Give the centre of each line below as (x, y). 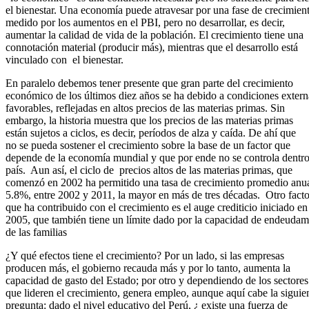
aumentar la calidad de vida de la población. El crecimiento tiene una (154, 34)
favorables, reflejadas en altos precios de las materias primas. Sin (145, 108)
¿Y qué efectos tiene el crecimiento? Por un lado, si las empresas (145, 255)
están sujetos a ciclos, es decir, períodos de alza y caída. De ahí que (151, 132)
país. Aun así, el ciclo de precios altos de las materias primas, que (149, 170)
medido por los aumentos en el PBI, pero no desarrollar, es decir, (145, 22)
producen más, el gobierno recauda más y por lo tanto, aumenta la (148, 268)
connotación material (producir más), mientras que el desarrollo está (152, 47)
